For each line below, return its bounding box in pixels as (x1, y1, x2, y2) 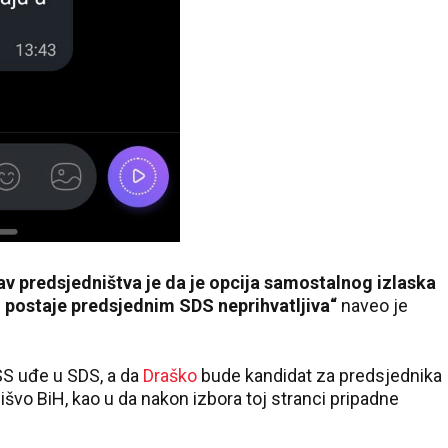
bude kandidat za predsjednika (201, 365, 442, 386)
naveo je (337, 295, 408, 316)
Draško (143, 365, 201, 386)
